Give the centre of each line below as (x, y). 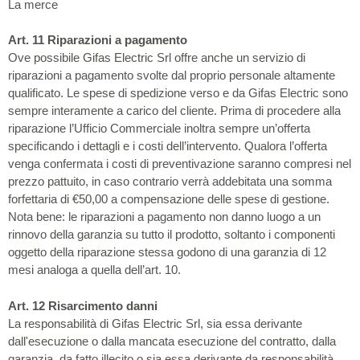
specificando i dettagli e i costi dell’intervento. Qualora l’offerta (168, 146)
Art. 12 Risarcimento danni (83, 305)
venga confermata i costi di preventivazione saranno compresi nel (180, 164)
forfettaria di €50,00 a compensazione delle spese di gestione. (169, 199)
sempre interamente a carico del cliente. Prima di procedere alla (174, 110)
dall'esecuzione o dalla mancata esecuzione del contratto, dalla (172, 341)
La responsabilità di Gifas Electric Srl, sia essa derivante (155, 323)
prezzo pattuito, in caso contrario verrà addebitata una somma (170, 181)
